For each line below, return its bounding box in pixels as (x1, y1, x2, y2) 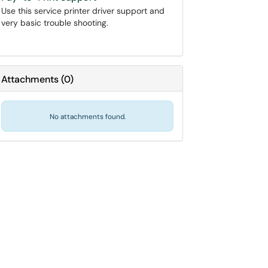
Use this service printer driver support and (1, 5, 165, 16)
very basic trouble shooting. (1, 17, 108, 28)
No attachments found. (49, 112, 126, 121)
